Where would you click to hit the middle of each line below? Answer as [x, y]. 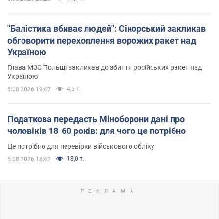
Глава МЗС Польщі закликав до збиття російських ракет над [105, 67]
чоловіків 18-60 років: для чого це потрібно [97, 131]
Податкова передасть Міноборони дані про [96, 119]
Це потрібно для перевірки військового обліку [81, 146]
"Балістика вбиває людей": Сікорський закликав [107, 28]
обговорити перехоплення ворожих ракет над [102, 40]
